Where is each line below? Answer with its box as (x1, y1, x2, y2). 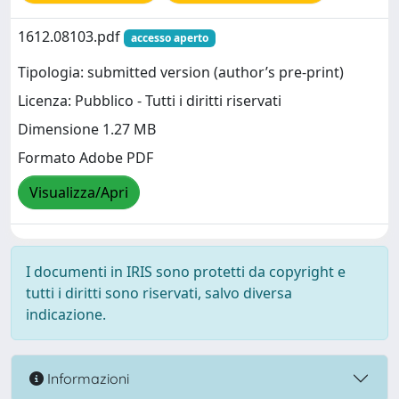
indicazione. (26, 305, 106, 324)
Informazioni (44, 369, 129, 387)
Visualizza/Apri (29, 183, 128, 203)
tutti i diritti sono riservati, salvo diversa (26, 283, 292, 303)
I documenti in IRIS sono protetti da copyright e (26, 262, 346, 281)
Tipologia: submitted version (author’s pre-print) (18, 62, 344, 83)
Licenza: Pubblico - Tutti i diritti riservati (18, 91, 281, 111)
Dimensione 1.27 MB (18, 119, 156, 140)
